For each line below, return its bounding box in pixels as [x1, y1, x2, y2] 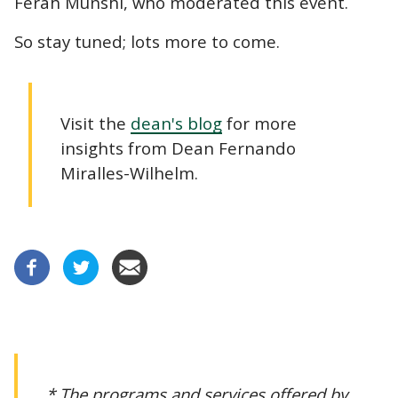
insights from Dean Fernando [60, 136, 296, 159]
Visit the [60, 111, 131, 134]
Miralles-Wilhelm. [60, 161, 198, 184]
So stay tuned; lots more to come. [14, 29, 280, 52]
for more [222, 111, 297, 134]
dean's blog [131, 111, 222, 134]
